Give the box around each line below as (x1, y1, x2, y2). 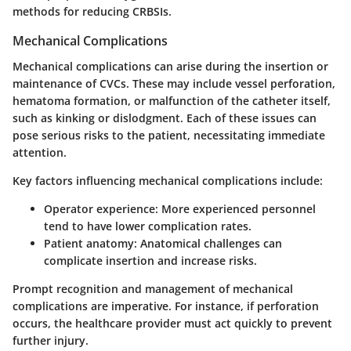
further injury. (13, 332, 89, 348)
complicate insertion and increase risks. (44, 252, 257, 268)
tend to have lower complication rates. (44, 218, 251, 233)
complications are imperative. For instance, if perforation (13, 298, 319, 313)
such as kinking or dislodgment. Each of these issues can (13, 110, 317, 125)
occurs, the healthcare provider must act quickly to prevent (13, 315, 332, 331)
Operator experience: (44, 201, 158, 216)
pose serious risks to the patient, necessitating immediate (13, 127, 325, 143)
